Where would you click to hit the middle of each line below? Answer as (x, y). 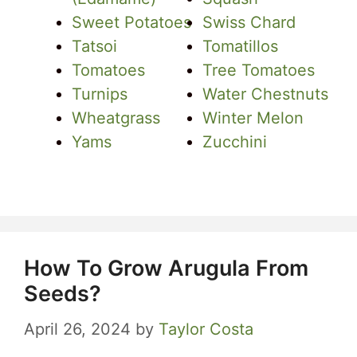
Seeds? (63, 294)
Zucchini (235, 142)
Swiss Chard (249, 22)
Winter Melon (253, 118)
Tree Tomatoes (259, 70)
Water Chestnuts (265, 94)
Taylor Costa (206, 329)
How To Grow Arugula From (166, 268)
